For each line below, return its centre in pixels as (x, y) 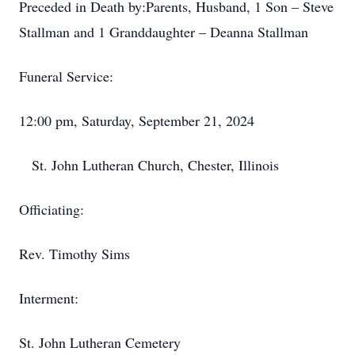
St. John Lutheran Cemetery (100, 342)
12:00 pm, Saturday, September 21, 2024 (137, 120)
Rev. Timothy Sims (74, 254)
